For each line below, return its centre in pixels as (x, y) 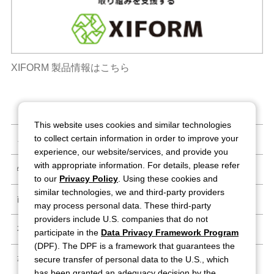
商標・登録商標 (43, 200)
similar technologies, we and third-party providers (129, 192)
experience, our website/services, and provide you (131, 152)
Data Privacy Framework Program (170, 232)
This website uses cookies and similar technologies (133, 125)
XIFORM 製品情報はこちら (70, 68)
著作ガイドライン (46, 260)
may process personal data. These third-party (123, 206)
